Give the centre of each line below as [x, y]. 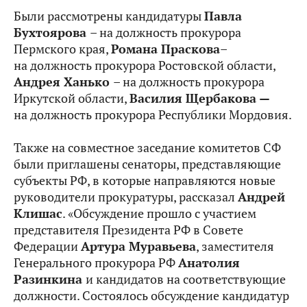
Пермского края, [62, 49]
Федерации [47, 246]
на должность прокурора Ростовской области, [145, 65]
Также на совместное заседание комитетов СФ [147, 148]
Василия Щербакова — [199, 98]
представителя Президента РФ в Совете [128, 230]
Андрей [261, 197]
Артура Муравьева [138, 246]
